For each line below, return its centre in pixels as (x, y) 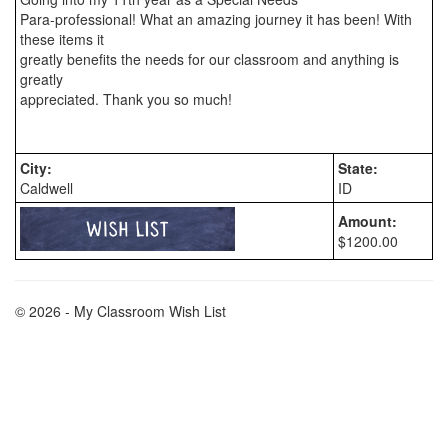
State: (358, 168)
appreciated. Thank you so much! (126, 99)
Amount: (367, 221)
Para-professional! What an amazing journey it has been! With (216, 19)
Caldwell (46, 188)
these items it (62, 39)
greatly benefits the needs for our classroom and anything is (209, 59)
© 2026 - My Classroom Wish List (120, 311)
